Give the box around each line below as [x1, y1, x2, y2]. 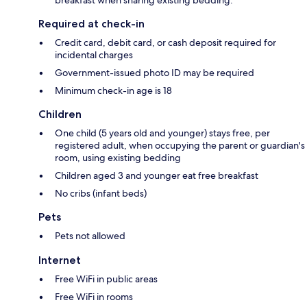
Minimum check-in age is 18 [55, 84, 172, 97]
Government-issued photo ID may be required [55, 66, 254, 79]
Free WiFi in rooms [55, 291, 133, 304]
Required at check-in [38, 17, 145, 31]
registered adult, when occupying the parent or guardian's [55, 139, 305, 152]
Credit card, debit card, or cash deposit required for [55, 36, 276, 49]
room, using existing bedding [55, 151, 181, 164]
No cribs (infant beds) [55, 187, 147, 200]
